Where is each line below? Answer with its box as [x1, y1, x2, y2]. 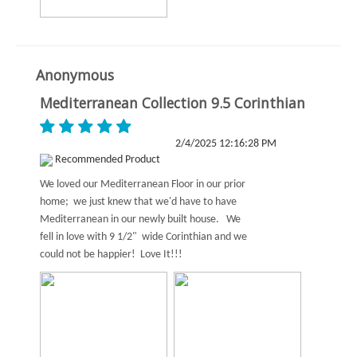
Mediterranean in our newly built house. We [40, 214, 241, 226]
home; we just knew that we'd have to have [40, 196, 237, 208]
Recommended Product [53, 154, 160, 166]
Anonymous [36, 65, 114, 84]
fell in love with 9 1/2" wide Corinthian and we [40, 231, 247, 243]
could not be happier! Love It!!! [40, 249, 182, 261]
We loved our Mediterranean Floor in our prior [40, 178, 245, 190]
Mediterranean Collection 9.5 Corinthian [40, 93, 305, 112]
